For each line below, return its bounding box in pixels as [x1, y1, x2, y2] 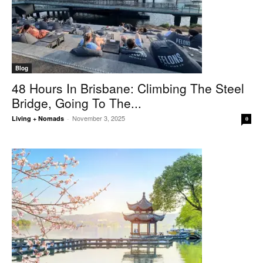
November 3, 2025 [72, 113, 125, 123]
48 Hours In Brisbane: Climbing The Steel [12, 79, 244, 97]
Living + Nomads [12, 114, 64, 123]
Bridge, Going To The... [12, 94, 141, 112]
